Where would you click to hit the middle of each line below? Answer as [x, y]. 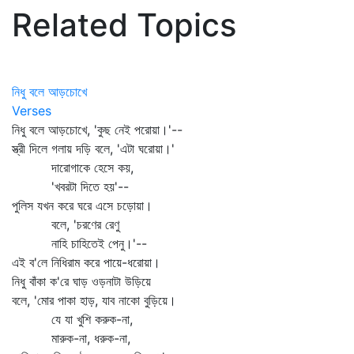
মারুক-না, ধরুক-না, [71, 338]
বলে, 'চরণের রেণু [66, 224]
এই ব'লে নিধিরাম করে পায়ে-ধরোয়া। [86, 262]
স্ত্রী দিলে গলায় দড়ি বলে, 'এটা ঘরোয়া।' [93, 149]
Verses [32, 111]
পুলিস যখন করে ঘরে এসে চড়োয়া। [82, 205]
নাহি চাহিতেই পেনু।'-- [79, 243]
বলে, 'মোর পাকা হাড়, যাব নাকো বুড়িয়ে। [94, 300]
